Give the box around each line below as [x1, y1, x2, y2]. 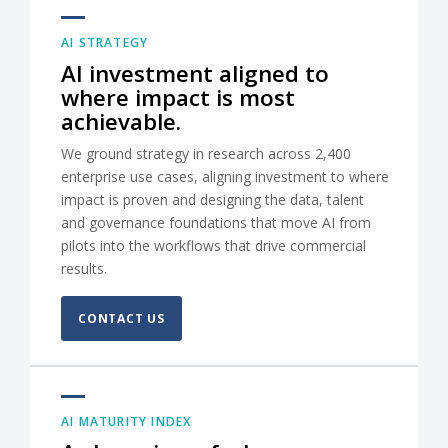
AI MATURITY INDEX [61, 413, 192, 431]
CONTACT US [78, 310, 165, 328]
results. [61, 259, 107, 279]
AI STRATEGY [61, 34, 149, 52]
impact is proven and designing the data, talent [61, 190, 364, 210]
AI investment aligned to [61, 58, 329, 90]
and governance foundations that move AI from [61, 213, 371, 233]
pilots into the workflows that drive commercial [61, 236, 366, 256]
